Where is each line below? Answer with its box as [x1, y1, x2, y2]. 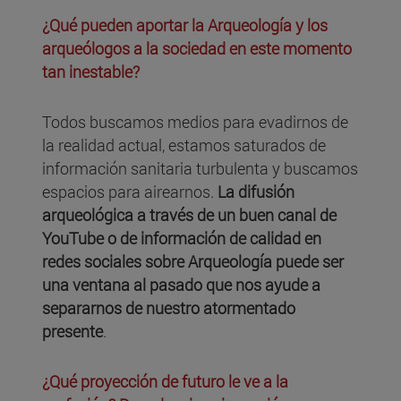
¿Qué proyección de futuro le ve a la [42, 371, 288, 393]
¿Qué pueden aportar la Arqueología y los [42, 14, 328, 37]
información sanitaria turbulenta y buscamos [42, 158, 358, 180]
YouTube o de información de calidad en [42, 227, 321, 250]
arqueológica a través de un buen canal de [42, 204, 337, 226]
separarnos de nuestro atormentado [42, 297, 295, 320]
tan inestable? [42, 61, 140, 83]
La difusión [218, 181, 294, 203]
